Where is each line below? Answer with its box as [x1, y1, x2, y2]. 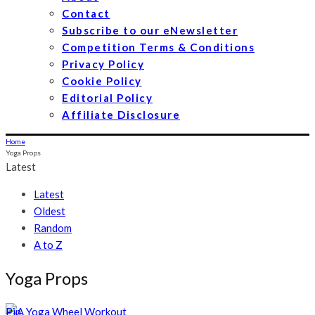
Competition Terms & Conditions [62, 41, 255, 53]
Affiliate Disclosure [62, 108, 180, 121]
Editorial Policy [62, 91, 153, 104]
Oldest [34, 205, 65, 217]
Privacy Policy [62, 58, 144, 70]
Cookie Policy [62, 75, 142, 87]
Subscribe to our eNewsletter [62, 24, 238, 37]
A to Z [34, 238, 63, 251]
